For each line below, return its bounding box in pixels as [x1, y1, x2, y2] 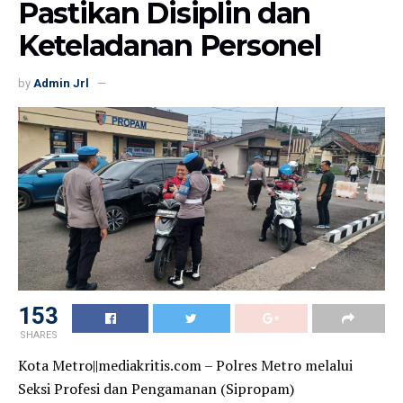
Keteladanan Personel [18, 27, 321, 63]
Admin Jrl [33, 76, 89, 90]
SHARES [19, 328, 58, 341]
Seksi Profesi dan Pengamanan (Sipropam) [18, 378, 294, 399]
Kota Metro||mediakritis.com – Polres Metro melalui [18, 354, 353, 375]
